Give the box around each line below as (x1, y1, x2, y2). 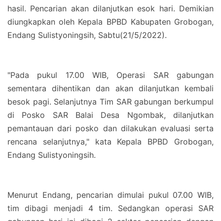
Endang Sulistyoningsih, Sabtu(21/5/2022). (7, 30, 169, 40)
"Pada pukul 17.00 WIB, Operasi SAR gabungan (7, 70, 214, 80)
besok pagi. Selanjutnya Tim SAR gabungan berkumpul (7, 97, 214, 107)
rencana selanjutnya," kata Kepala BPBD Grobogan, (7, 137, 214, 147)
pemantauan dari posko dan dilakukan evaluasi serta (7, 123, 214, 133)
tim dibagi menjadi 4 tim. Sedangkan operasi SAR (7, 203, 214, 213)
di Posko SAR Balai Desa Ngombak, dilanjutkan (7, 110, 214, 120)
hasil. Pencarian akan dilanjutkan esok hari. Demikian (7, 3, 214, 13)
